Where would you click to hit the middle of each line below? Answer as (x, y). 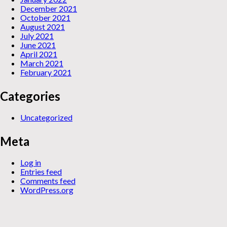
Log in (31, 162)
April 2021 (39, 54)
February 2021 (46, 72)
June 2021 (38, 45)
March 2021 (42, 63)
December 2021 (49, 9)
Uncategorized (46, 117)
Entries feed (41, 171)
